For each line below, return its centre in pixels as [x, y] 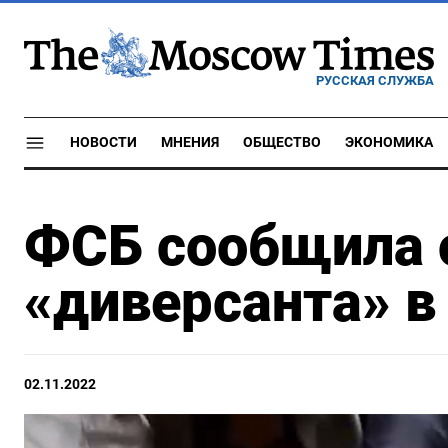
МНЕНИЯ [190, 142]
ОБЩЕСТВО [282, 142]
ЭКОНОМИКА [389, 142]
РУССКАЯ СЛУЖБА [375, 80]
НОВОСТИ [103, 142]
